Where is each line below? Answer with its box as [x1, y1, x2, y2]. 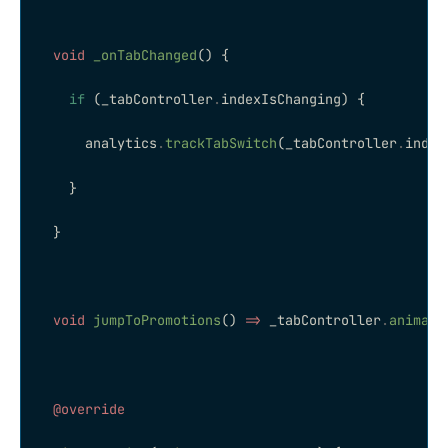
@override [37, 399, 125, 418]
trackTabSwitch [165, 134, 277, 153]
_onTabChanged [85, 45, 197, 64]
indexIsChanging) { [221, 90, 365, 109]
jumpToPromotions [85, 311, 221, 330]
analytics [37, 134, 157, 153]
